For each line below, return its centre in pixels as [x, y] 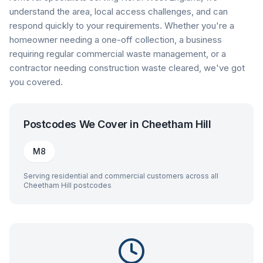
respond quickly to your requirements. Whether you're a [122, 26]
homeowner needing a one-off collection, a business [116, 40]
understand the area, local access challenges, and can [119, 11]
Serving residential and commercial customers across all [121, 176]
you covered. [36, 82]
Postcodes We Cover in [83, 124]
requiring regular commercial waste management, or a [118, 54]
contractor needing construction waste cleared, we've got [127, 68]
